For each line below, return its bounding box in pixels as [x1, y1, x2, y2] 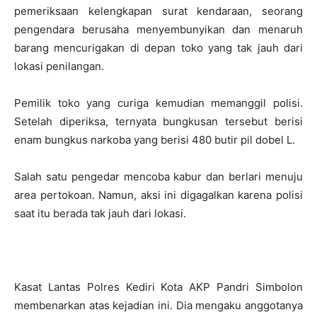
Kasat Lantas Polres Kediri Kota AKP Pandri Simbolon [14, 280, 303, 294]
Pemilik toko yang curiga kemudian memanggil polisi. [14, 96, 303, 110]
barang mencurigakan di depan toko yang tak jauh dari [14, 41, 303, 54]
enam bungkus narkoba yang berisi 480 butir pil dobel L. [14, 133, 295, 146]
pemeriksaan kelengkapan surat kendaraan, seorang [14, 4, 303, 18]
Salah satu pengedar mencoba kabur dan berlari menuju [14, 170, 303, 183]
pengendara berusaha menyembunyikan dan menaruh [14, 23, 303, 36]
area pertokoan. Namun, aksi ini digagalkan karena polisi [14, 188, 303, 202]
